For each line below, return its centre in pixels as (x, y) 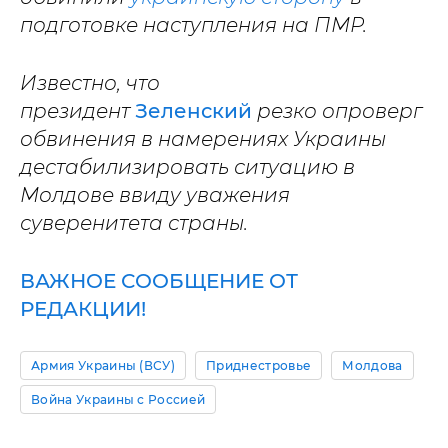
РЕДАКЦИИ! (83, 308)
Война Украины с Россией (118, 399)
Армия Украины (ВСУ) (103, 365)
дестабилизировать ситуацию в (187, 166)
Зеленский (196, 110)
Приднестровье (259, 365)
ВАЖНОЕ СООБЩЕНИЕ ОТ (159, 280)
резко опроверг (339, 110)
